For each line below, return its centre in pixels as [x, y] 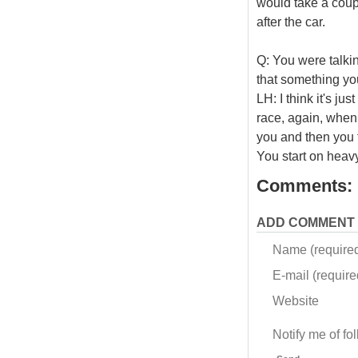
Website [295, 300]
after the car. [290, 22]
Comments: [304, 186]
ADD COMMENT [305, 222]
